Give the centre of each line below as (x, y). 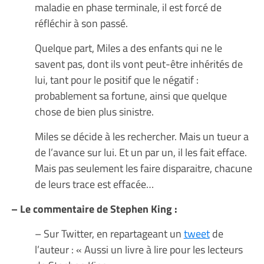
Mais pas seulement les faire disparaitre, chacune (143, 168)
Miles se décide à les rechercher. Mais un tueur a (141, 136)
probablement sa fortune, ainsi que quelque (131, 95)
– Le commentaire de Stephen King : (95, 208)
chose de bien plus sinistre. (94, 111)
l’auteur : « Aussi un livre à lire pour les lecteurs (138, 249)
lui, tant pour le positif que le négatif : (116, 79)
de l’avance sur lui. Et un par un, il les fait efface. (141, 152)
